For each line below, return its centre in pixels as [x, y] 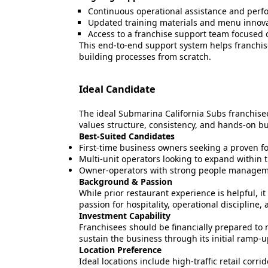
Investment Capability [125, 216]
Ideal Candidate [117, 89]
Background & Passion [126, 182]
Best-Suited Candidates [127, 136]
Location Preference [120, 250]
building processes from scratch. [145, 57]
